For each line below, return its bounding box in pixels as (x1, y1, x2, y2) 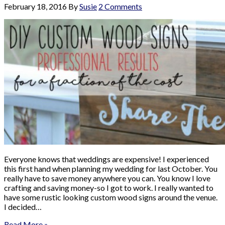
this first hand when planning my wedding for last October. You (4, 163, 217, 173)
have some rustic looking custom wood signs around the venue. (4, 192, 217, 202)
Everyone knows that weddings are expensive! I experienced (4, 154, 209, 164)
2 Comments (98, 1, 142, 11)
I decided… (4, 201, 42, 211)
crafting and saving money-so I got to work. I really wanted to (4, 182, 213, 192)
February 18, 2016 (4, 1, 67, 11)
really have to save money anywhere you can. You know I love (4, 173, 210, 183)
